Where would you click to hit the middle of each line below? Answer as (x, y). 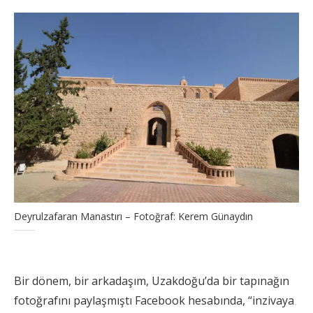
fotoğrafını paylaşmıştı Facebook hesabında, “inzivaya (154, 300)
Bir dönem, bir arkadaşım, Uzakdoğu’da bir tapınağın (152, 281)
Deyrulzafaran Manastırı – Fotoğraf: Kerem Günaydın (133, 216)
